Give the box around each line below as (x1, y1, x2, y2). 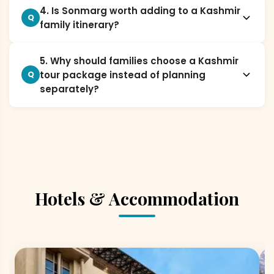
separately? (40, 82, 99, 95)
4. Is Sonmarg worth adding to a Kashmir (40, 4, 240, 17)
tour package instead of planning (40, 68, 206, 81)
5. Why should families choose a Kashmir (40, 54, 239, 67)
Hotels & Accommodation (35, 187, 239, 210)
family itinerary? (40, 18, 119, 31)
